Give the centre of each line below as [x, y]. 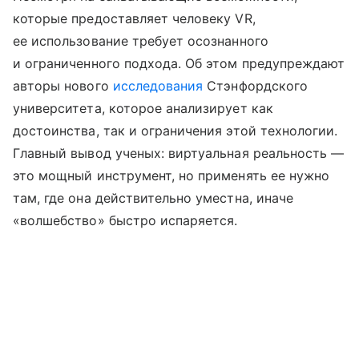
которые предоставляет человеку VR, [134, 18]
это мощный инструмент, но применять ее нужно [171, 175]
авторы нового [63, 85]
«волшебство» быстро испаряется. [125, 220]
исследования [158, 85]
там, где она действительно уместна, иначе [153, 198]
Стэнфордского [255, 85]
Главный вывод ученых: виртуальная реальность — [179, 153]
